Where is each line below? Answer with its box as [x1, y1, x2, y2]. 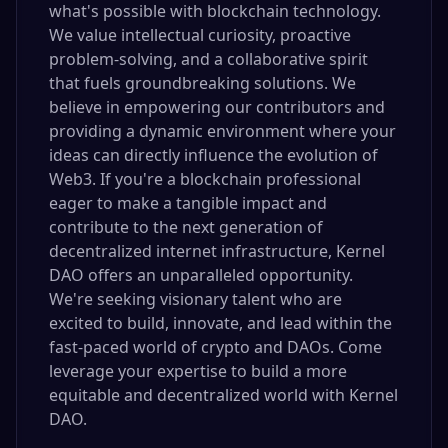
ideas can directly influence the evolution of [49, 144, 378, 166]
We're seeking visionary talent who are [49, 288, 342, 310]
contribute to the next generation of [49, 216, 323, 238]
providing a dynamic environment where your [49, 120, 396, 142]
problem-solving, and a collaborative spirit [49, 48, 368, 70]
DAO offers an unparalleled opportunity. [49, 264, 353, 286]
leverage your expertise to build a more [49, 360, 347, 382]
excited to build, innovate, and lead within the [49, 312, 392, 334]
